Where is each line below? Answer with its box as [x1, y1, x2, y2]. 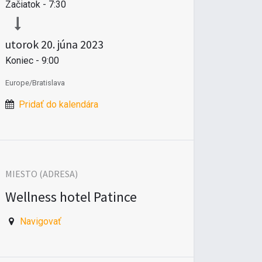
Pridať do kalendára [19, 98, 98, 110]
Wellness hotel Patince [5, 187, 137, 206]
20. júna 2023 [41, 36, 104, 51]
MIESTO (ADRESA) [5, 167, 78, 180]
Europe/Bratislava [5, 78, 65, 87]
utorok [5, 36, 39, 51]
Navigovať [19, 215, 61, 227]
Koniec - [5, 54, 42, 66]
